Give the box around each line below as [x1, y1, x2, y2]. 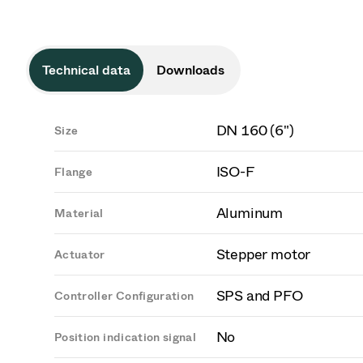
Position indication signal [54, 331, 197, 344]
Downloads [156, 62, 224, 78]
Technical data [42, 62, 130, 78]
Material [54, 207, 104, 220]
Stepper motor [216, 246, 311, 263]
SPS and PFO [216, 287, 303, 305]
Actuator [54, 248, 105, 262]
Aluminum [216, 204, 284, 222]
